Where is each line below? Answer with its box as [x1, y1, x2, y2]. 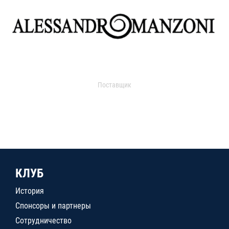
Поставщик [98, 80, 131, 89]
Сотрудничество [15, 216, 72, 225]
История [15, 186, 44, 196]
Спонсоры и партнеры [15, 201, 91, 211]
